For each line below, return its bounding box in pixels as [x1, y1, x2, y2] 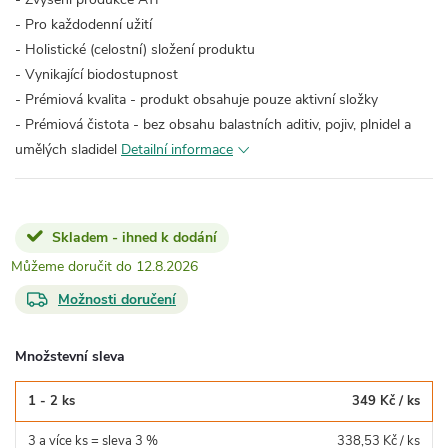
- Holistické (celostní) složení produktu [15, 39, 255, 59]
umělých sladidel [15, 139, 121, 159]
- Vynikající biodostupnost [15, 64, 178, 84]
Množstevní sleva [15, 346, 125, 366]
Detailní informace [121, 139, 233, 159]
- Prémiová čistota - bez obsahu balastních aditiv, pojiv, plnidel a [15, 114, 411, 134]
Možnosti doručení [58, 289, 176, 309]
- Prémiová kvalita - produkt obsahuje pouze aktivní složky [15, 89, 378, 109]
